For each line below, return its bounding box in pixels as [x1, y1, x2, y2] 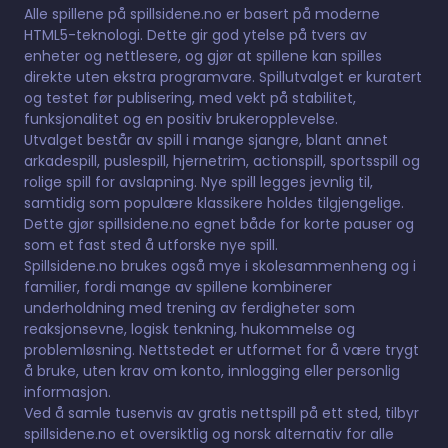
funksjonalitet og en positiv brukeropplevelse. [24, 108, 338, 129]
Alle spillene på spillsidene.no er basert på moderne [24, 3, 380, 24]
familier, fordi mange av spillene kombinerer [24, 276, 332, 297]
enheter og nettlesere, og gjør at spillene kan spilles [24, 45, 382, 66]
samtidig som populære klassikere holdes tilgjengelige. [24, 192, 404, 213]
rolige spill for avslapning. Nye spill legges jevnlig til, [24, 171, 373, 192]
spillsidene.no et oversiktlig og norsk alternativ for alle [24, 423, 394, 444]
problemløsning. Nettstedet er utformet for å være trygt [24, 339, 419, 360]
